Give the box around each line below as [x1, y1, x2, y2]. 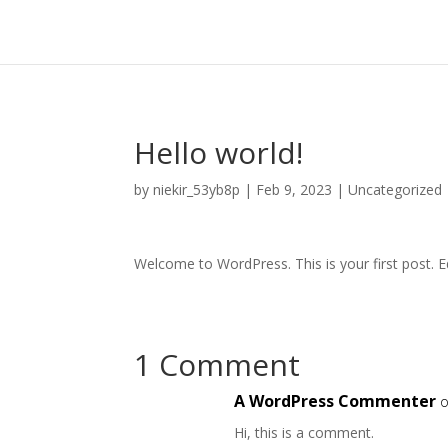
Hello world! [134, 132, 304, 173]
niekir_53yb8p [153, 180, 241, 199]
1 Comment [134, 344, 301, 385]
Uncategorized [348, 180, 443, 199]
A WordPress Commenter [234, 390, 437, 412]
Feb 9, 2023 [256, 180, 333, 199]
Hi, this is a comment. [234, 423, 375, 442]
